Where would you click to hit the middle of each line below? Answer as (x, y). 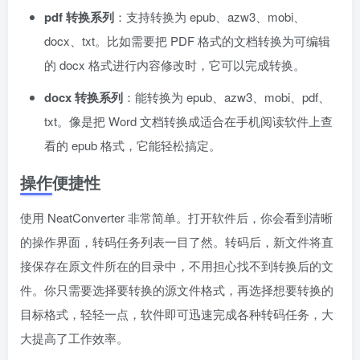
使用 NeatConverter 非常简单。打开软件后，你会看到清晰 (176, 217)
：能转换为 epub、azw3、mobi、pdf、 (227, 96)
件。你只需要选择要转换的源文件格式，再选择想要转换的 (177, 289)
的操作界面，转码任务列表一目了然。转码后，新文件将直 (177, 241)
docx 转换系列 (84, 97)
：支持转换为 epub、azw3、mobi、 (210, 16)
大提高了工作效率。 (74, 337)
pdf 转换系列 (79, 16)
